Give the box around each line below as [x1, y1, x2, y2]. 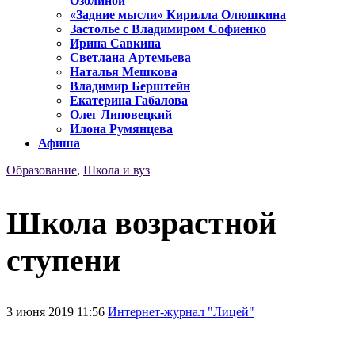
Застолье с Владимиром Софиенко [70, 22, 266, 36]
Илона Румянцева [70, 122, 173, 136]
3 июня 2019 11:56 [6, 304, 108, 319]
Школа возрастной [6, 204, 277, 241]
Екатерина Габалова [70, 94, 188, 108]
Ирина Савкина [70, 36, 161, 51]
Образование [6, 163, 77, 177]
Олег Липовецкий [70, 108, 172, 122]
